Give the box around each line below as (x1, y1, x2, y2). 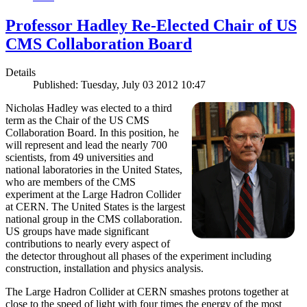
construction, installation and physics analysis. (5, 262, 204, 275)
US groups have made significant (5, 225, 149, 238)
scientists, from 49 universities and (5, 151, 153, 164)
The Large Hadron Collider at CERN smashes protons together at (5, 286, 288, 298)
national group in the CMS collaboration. (5, 213, 182, 225)
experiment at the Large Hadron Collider (5, 188, 181, 201)
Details (5, 66, 36, 79)
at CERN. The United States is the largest (5, 201, 185, 213)
